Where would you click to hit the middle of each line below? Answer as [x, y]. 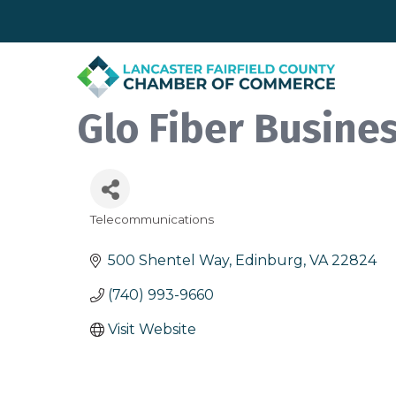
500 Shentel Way [168, 261]
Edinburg [269, 261]
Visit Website [152, 330]
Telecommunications [152, 220]
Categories [133, 233]
